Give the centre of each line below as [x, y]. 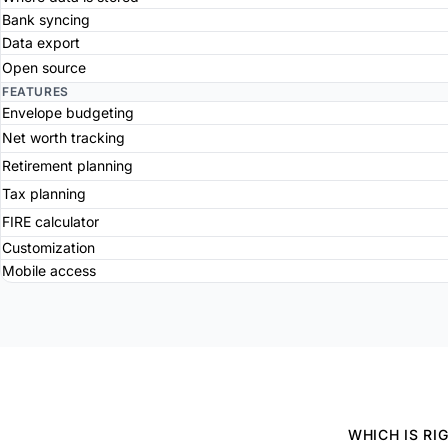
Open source [44, 67]
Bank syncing [46, 19]
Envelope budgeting [68, 112]
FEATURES [35, 91]
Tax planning [44, 193]
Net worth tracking [63, 137]
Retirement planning [67, 165]
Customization [48, 247]
